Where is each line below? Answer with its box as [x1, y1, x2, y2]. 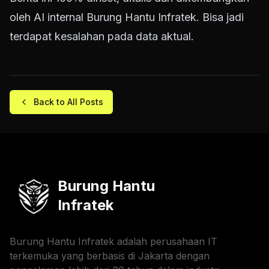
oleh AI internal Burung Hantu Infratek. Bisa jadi [10, 11, 244, 24]
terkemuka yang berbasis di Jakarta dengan [10, 250, 210, 262]
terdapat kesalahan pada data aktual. [10, 30, 194, 43]
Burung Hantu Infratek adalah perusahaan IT [10, 235, 217, 248]
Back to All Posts [34, 97, 103, 107]
